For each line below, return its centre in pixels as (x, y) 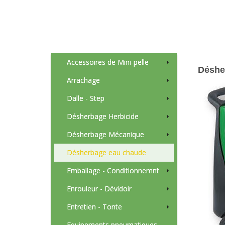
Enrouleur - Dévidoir (99, 188)
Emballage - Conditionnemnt (113, 170)
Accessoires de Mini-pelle (108, 62)
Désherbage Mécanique (105, 134)
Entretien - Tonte (94, 206)
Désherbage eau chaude (106, 152)
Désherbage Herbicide (103, 116)
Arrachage (83, 80)
